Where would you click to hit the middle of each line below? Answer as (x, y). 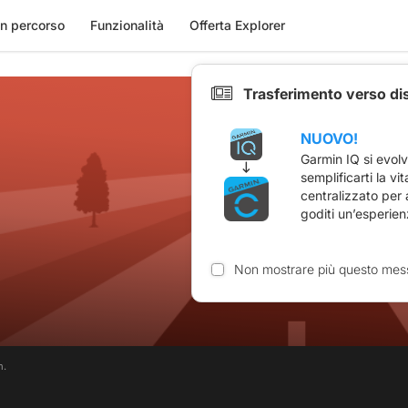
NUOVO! (329, 138)
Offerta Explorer (237, 25)
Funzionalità (127, 25)
